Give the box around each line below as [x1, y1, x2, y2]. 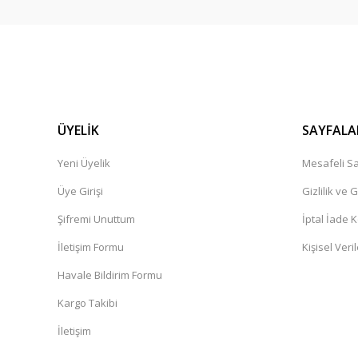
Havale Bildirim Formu [58, 268, 162, 282]
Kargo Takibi [58, 296, 117, 310]
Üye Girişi [58, 184, 103, 198]
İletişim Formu [58, 240, 124, 254]
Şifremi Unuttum [58, 212, 135, 226]
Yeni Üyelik [58, 156, 110, 170]
